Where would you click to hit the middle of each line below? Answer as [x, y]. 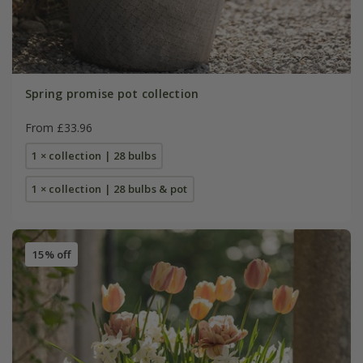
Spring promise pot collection [112, 93]
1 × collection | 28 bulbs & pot [110, 188]
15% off [51, 255]
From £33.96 [58, 127]
